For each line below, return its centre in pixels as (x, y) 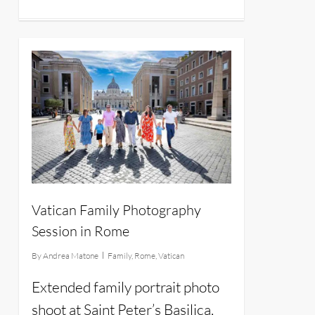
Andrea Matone (70, 256)
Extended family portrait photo (125, 287)
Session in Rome (80, 231)
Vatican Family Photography (116, 210)
